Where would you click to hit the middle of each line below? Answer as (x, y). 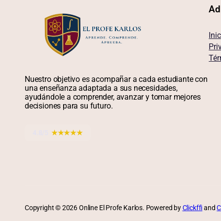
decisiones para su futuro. (69, 106)
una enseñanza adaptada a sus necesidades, (101, 88)
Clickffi (192, 208)
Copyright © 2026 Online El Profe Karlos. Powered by (104, 208)
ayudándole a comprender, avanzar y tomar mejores (113, 97)
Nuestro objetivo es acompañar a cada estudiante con (116, 79)
